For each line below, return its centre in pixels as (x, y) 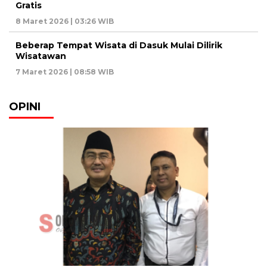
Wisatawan (41, 56)
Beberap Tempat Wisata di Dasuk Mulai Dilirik (119, 45)
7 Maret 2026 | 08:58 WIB (65, 72)
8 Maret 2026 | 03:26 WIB (65, 21)
